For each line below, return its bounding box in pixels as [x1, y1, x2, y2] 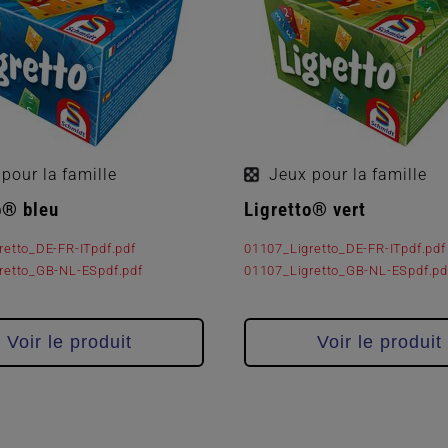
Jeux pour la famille [269, 164, 428, 184]
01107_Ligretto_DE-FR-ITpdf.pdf [244, 241, 446, 257]
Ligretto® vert [244, 197, 366, 221]
